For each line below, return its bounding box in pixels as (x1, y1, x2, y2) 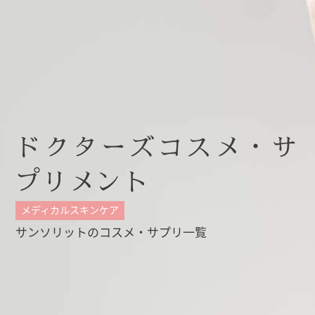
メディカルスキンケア (21, 202, 120, 217)
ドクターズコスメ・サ (15, 129, 300, 165)
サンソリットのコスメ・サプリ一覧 (15, 222, 207, 240)
